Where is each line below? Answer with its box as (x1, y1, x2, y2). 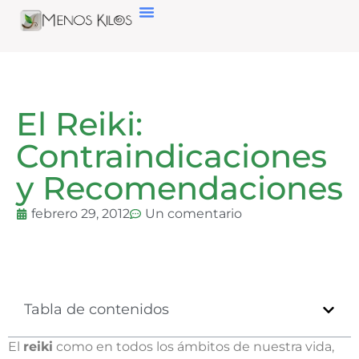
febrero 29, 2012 (31, 206, 130, 221)
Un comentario (145, 206, 242, 221)
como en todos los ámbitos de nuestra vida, (53, 339, 334, 354)
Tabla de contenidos (24, 301, 169, 318)
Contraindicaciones (16, 136, 327, 175)
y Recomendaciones (16, 168, 343, 208)
